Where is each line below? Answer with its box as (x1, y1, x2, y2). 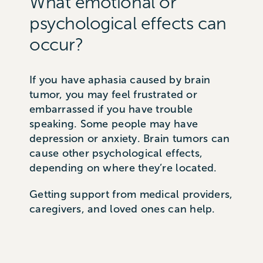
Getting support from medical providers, (29, 188, 233, 200)
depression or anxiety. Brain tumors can (29, 132, 230, 144)
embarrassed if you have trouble (29, 103, 193, 115)
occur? (29, 35, 83, 54)
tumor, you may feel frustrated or (29, 88, 197, 100)
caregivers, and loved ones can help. (29, 203, 215, 215)
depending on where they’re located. (29, 161, 217, 174)
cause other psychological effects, (29, 147, 203, 159)
